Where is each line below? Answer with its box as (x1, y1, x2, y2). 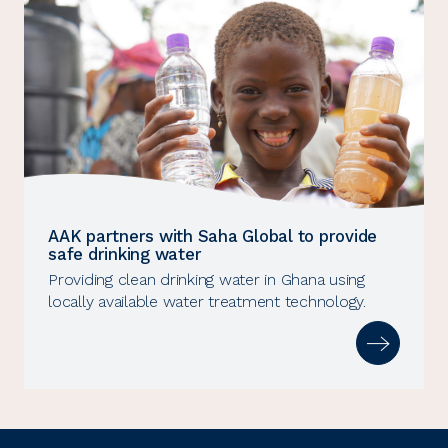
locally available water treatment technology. (48, 292, 366, 312)
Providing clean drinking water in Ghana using (48, 270, 365, 290)
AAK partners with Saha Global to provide (48, 226, 377, 247)
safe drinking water (48, 244, 202, 265)
